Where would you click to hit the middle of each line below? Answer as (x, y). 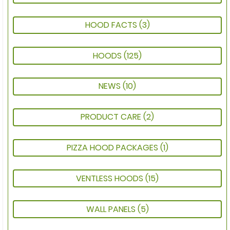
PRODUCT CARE (112, 117)
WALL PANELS (112, 209)
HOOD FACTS (112, 25)
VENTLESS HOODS (111, 178)
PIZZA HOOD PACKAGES (113, 148)
